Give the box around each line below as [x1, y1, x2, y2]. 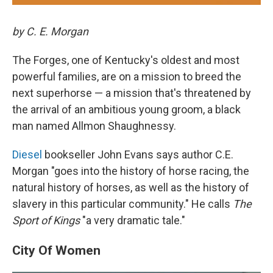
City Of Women [12, 242, 101, 258]
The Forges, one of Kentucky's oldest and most [12, 53, 239, 66]
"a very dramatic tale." [80, 213, 185, 227]
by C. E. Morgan [12, 24, 88, 38]
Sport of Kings [12, 213, 80, 227]
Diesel [12, 147, 42, 161]
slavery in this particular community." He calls [12, 197, 233, 210]
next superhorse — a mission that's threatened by [12, 86, 251, 99]
